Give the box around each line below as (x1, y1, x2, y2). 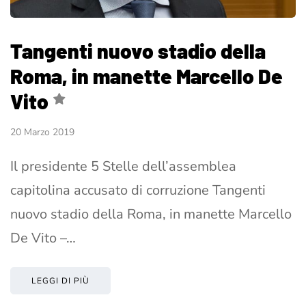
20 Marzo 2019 (10, 125, 74, 139)
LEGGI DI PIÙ (31, 275, 89, 286)
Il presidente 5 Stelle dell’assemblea (10, 156, 236, 176)
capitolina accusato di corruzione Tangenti (10, 180, 266, 199)
